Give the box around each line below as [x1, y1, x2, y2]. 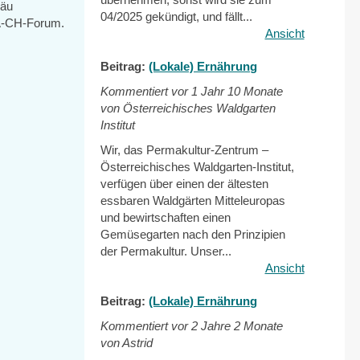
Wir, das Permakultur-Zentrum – [100, 143, 269, 157]
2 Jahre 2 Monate [191, 319, 284, 333]
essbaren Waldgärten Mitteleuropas [100, 194, 286, 207]
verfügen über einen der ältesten [100, 177, 269, 190]
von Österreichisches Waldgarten [100, 101, 276, 115]
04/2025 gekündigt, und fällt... [100, 10, 253, 23]
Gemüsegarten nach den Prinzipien [100, 227, 286, 241]
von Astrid [100, 336, 153, 350]
